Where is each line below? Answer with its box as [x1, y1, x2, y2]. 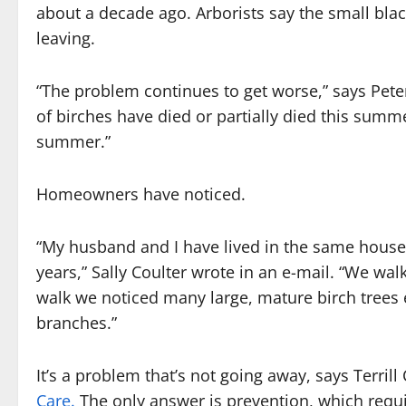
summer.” [36, 130, 111, 153]
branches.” [36, 312, 117, 334]
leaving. [36, 27, 95, 50]
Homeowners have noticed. [36, 183, 246, 206]
